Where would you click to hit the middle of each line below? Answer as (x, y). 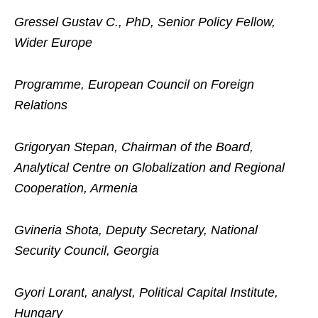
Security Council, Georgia (87, 251)
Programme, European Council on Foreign (134, 84)
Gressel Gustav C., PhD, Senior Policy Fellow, (145, 22)
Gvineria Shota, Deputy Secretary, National (136, 230)
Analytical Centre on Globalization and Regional (149, 168)
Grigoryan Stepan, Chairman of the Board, (134, 147)
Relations (41, 105)
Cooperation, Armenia (76, 188)
